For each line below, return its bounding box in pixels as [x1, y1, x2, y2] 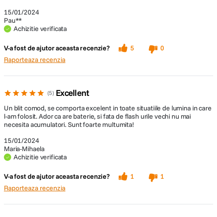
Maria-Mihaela [4, 144, 45, 153]
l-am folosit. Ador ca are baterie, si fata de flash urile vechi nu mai [4, 112, 191, 121]
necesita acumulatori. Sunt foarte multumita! [4, 120, 134, 129]
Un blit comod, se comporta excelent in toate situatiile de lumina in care [4, 104, 212, 112]
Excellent [56, 87, 89, 98]
